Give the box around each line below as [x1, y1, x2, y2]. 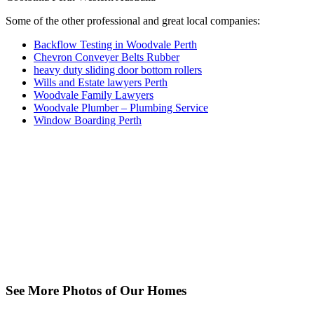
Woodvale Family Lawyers [34, 89, 153, 102]
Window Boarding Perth [34, 114, 142, 127]
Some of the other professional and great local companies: [6, 15, 260, 27]
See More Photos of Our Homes [6, 282, 186, 298]
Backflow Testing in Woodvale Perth [34, 39, 197, 51]
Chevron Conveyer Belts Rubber [34, 51, 179, 64]
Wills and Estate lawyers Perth [34, 76, 168, 89]
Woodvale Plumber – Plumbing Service [34, 102, 208, 114]
